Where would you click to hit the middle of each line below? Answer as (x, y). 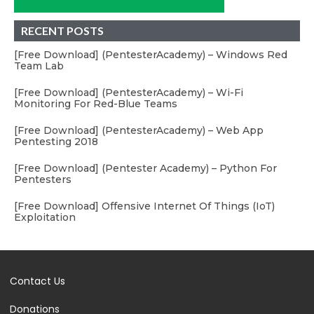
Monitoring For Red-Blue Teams (96, 103)
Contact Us (37, 281)
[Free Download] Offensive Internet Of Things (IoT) (144, 206)
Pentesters (43, 179)
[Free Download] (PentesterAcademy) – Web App (139, 130)
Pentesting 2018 (56, 141)
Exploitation (45, 217)
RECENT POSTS (62, 30)
